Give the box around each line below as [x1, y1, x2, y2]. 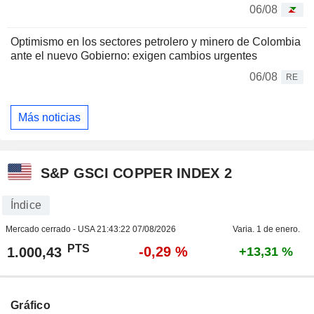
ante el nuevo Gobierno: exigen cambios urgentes [11, 50, 257, 62]
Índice [10, 199, 41, 212]
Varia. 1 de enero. [232, 224, 300, 235]
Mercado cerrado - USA [5, 224, 97, 235]
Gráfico [11, 299, 50, 312]
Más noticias [18, 111, 81, 123]
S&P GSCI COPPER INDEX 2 [40, 165, 233, 181]
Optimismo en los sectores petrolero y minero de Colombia [11, 36, 301, 48]
